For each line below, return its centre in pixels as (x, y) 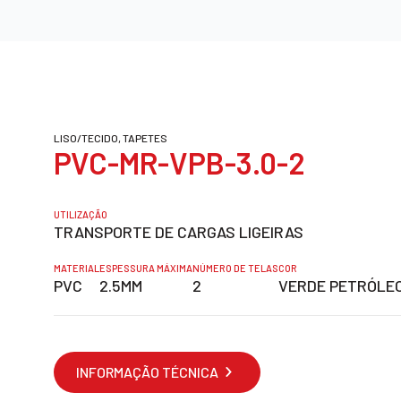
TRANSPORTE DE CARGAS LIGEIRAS (179, 231)
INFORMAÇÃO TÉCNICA (147, 371)
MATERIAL (77, 268)
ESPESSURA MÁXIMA (146, 268)
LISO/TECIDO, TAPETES (111, 137)
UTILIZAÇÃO (81, 214)
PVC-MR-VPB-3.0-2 (179, 162)
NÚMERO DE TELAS (235, 268)
